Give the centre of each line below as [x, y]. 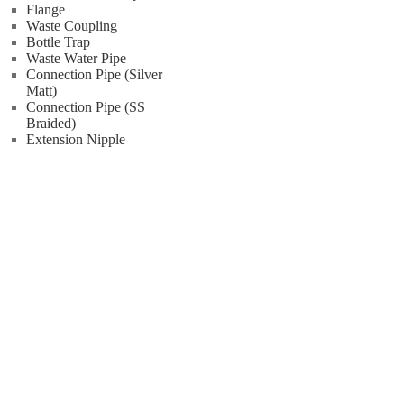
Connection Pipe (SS [86, 107]
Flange [46, 9]
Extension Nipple [76, 139]
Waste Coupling [72, 26]
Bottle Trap [58, 42]
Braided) [51, 123]
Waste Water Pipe [76, 58]
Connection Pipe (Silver [94, 74]
